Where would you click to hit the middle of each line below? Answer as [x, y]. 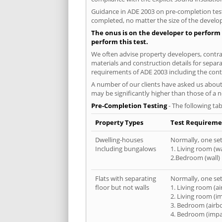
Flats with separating [126, 179]
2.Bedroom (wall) [195, 158]
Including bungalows [126, 149]
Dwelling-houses [119, 140]
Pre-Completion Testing [129, 106]
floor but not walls [122, 188]
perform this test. [120, 42]
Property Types [119, 123]
